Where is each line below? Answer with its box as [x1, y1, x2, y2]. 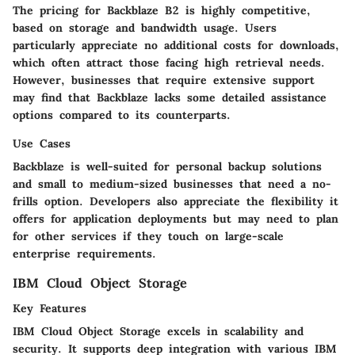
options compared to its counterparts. [13, 107, 231, 122]
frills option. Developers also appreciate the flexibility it [13, 193, 338, 208]
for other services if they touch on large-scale [13, 228, 284, 243]
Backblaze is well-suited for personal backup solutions [13, 158, 322, 174]
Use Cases [13, 136, 71, 151]
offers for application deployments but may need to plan [13, 211, 338, 226]
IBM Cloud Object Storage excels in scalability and [13, 323, 303, 338]
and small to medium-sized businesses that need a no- [13, 176, 331, 191]
